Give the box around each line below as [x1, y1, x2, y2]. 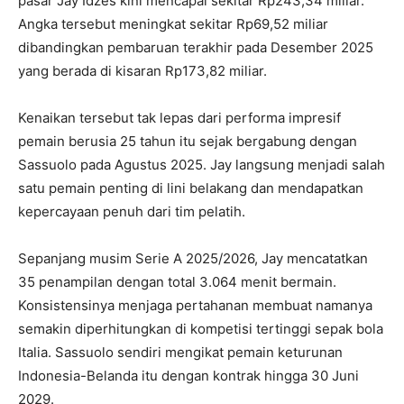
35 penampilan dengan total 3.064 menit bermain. [18, 273, 336, 291]
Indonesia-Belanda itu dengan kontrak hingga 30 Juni [18, 367, 359, 385]
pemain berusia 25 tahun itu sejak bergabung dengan [18, 133, 357, 151]
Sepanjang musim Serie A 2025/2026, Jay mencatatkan [18, 250, 368, 268]
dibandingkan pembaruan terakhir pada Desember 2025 [18, 39, 373, 57]
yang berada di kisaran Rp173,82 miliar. [18, 62, 267, 80]
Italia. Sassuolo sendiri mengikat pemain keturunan [18, 344, 343, 362]
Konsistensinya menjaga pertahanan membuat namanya [18, 297, 372, 315]
